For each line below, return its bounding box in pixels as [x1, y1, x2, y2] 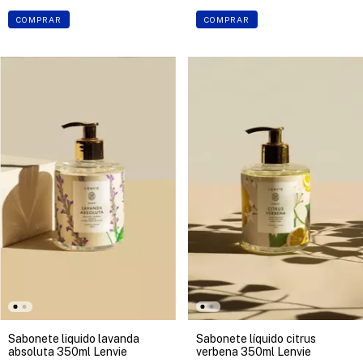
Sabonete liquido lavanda [8, 331, 139, 345]
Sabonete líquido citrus [195, 331, 316, 345]
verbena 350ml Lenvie [195, 344, 311, 358]
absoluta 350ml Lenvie [8, 344, 127, 358]
